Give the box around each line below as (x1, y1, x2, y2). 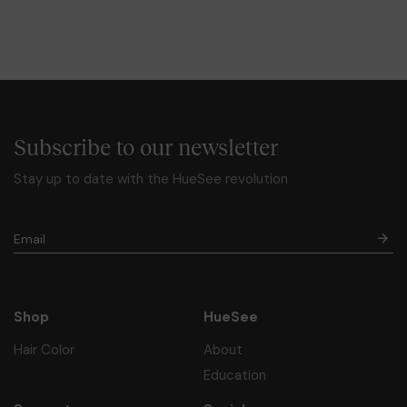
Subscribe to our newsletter (14, 134, 278, 160)
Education (203, 365, 266, 384)
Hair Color (14, 340, 74, 359)
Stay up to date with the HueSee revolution (14, 169, 288, 188)
